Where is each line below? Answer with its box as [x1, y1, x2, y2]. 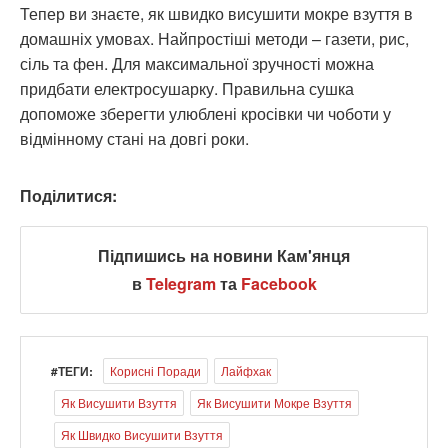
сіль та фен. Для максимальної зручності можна [20, 51, 374, 75]
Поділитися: [20, 183, 117, 207]
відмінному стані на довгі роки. [20, 126, 249, 150]
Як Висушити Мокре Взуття [197, 393, 352, 411]
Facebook [240, 271, 317, 295]
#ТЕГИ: [51, 361, 93, 380]
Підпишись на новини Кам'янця [98, 243, 350, 267]
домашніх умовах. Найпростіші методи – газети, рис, [20, 26, 409, 50]
